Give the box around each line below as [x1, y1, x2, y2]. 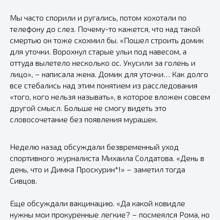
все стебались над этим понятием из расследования [10, 81, 197, 90]
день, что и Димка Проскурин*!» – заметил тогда [10, 165, 185, 174]
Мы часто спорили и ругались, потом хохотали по [10, 13, 187, 22]
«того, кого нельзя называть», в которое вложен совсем [10, 92, 210, 101]
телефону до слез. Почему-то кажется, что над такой [10, 24, 200, 33]
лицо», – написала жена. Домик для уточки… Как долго [10, 69, 208, 79]
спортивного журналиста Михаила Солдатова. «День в [10, 153, 204, 163]
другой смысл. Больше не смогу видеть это [10, 103, 166, 112]
